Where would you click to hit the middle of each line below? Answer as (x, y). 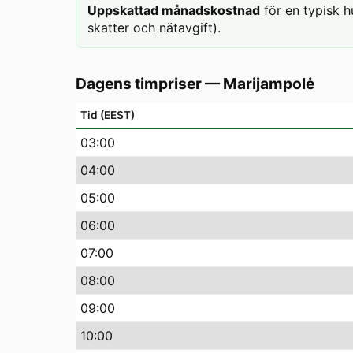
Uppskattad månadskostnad (174, 10)
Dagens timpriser (139, 84)
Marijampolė (269, 84)
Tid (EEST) (108, 115)
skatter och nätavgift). (154, 28)
